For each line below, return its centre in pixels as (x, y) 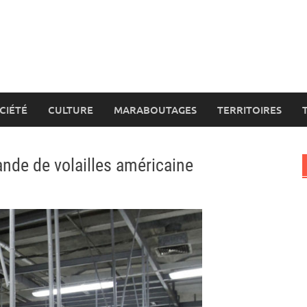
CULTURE (71, 110)
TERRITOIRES (249, 110)
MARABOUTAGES (155, 110)
